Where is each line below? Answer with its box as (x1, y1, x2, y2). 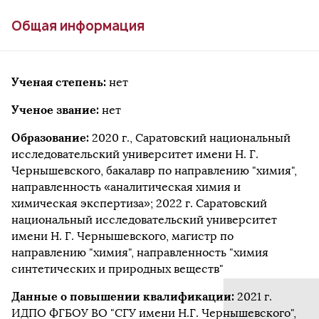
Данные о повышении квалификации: (11, 289, 237, 303)
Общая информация (11, 17, 145, 35)
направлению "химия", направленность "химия (11, 246, 268, 259)
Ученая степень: (11, 75, 109, 89)
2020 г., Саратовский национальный (92, 131, 291, 145)
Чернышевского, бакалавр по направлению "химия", (11, 164, 297, 177)
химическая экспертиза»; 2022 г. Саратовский (11, 197, 267, 210)
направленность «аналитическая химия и (11, 180, 241, 194)
